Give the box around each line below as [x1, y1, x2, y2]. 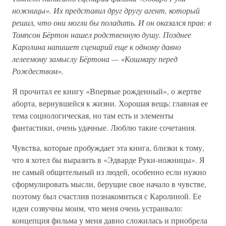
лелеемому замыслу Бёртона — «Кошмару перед [12, 53, 178, 65]
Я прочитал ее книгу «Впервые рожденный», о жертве [12, 86, 201, 97]
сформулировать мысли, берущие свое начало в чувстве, [12, 179, 206, 190]
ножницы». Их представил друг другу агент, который [12, 5, 200, 16]
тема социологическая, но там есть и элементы [12, 110, 174, 121]
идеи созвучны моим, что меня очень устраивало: [12, 203, 183, 214]
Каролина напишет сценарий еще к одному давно [12, 41, 181, 52]
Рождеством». [12, 66, 64, 77]
